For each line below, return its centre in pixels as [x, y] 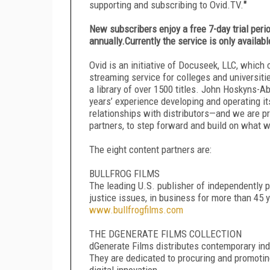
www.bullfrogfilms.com [136, 209]
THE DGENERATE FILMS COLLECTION [165, 234]
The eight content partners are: [150, 149]
